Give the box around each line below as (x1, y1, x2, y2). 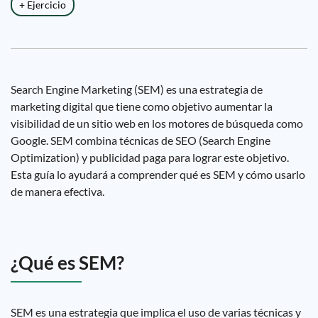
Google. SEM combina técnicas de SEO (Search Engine (11, 133, 270, 147)
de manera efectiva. (11, 185, 104, 198)
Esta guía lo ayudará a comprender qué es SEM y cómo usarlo (11, 168, 305, 181)
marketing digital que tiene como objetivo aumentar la (11, 99, 273, 113)
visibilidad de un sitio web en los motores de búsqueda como (11, 116, 303, 130)
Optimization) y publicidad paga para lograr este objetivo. (11, 150, 289, 164)
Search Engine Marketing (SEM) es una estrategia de (11, 82, 263, 96)
